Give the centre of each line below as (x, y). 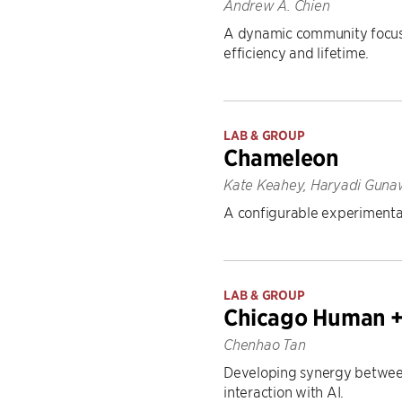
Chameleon (281, 158)
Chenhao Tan (265, 345)
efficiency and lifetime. (296, 52)
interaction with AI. (284, 391)
